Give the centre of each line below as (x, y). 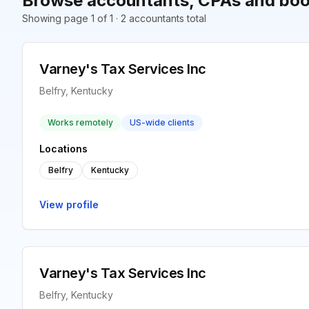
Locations (63, 149)
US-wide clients (162, 122)
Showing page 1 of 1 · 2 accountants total (114, 18)
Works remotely (80, 122)
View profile (69, 205)
